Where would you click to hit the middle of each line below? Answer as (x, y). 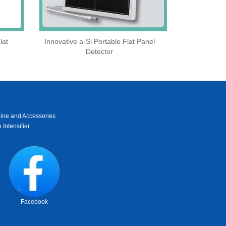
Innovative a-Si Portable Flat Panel (99, 42)
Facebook (34, 202)
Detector (100, 52)
